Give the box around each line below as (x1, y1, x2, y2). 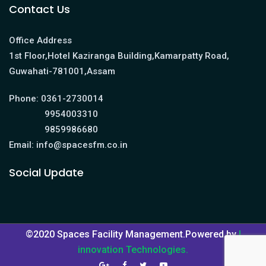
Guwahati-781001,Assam (9, 66, 115, 77)
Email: (9, 140, 34, 150)
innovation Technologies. (78, 244, 188, 255)
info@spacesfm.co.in (34, 140, 128, 150)
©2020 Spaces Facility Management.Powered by (25, 229, 236, 240)
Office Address (9, 35, 72, 46)
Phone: (9, 93, 39, 104)
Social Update (9, 165, 84, 180)
